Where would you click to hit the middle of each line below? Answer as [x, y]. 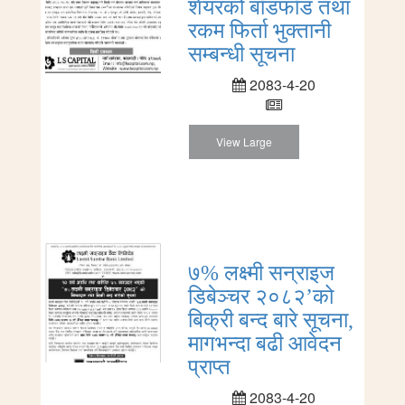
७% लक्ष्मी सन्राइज [261, 273]
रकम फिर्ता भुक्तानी [259, 30]
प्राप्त [209, 367]
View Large [244, 141]
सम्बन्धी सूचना [241, 54]
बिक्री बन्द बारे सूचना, [270, 320]
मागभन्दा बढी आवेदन [264, 343]
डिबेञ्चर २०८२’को [260, 296]
